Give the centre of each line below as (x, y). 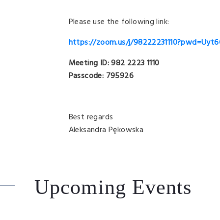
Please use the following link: (119, 22)
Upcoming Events (113, 187)
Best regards (91, 117)
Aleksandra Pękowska (106, 130)
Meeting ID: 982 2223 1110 (114, 63)
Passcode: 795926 (101, 76)
